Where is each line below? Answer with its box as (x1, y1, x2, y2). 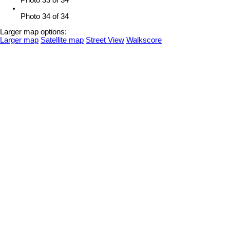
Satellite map (41, 36, 84, 45)
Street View (86, 36, 124, 45)
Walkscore (126, 36, 162, 45)
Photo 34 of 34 (21, 12, 69, 21)
